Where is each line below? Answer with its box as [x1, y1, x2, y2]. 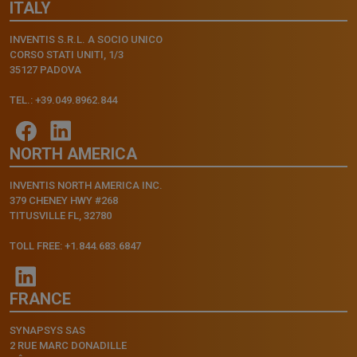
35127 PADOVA [10, 63, 81, 76]
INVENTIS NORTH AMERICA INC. [10, 178, 163, 191]
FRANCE [10, 288, 71, 308]
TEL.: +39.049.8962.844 [10, 93, 117, 106]
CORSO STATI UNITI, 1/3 [10, 48, 124, 61]
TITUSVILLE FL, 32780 [10, 209, 112, 222]
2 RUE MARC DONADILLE [10, 339, 127, 351]
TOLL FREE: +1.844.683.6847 [10, 239, 141, 252]
